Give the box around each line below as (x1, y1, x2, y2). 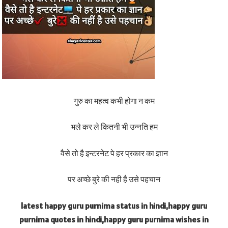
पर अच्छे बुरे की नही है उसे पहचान (68, 174, 160, 185)
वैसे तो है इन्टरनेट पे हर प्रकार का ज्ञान (60, 148, 168, 158)
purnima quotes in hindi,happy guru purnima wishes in (19, 214, 209, 224)
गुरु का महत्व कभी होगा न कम (73, 95, 155, 106)
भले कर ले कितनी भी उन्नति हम (70, 122, 158, 132)
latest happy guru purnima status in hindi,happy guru (21, 200, 207, 211)
